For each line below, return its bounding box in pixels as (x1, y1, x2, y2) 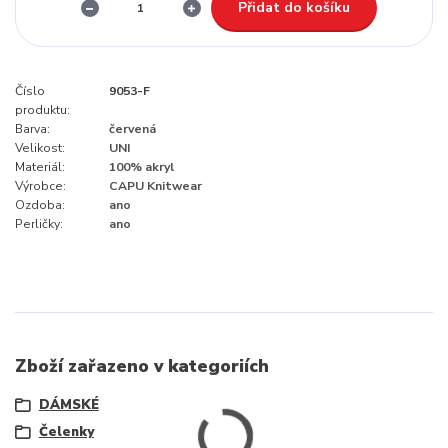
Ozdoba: (15, 196, 65, 213)
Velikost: (15, 139, 65, 156)
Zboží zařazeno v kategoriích (15, 354, 269, 379)
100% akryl (109, 158, 174, 175)
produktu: (15, 101, 70, 118)
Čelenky (38, 422, 94, 441)
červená (109, 120, 156, 137)
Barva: (15, 120, 50, 137)
